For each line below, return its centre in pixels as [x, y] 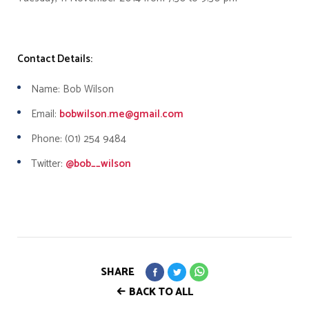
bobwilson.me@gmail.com [121, 114]
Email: [45, 114]
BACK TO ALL [161, 292]
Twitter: [48, 164]
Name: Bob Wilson [72, 90]
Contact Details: [55, 59]
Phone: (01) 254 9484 [79, 139]
